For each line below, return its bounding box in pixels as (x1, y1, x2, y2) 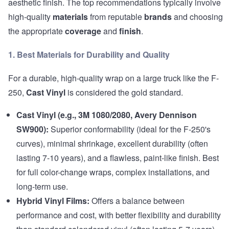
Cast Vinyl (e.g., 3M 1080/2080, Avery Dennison (16, 109, 197, 121)
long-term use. (16, 180, 68, 193)
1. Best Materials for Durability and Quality (8, 49, 170, 61)
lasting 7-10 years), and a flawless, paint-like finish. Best (16, 152, 219, 164)
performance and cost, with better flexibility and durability (16, 209, 221, 221)
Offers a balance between (89, 195, 185, 207)
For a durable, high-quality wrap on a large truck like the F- (8, 72, 219, 84)
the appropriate (8, 25, 65, 37)
